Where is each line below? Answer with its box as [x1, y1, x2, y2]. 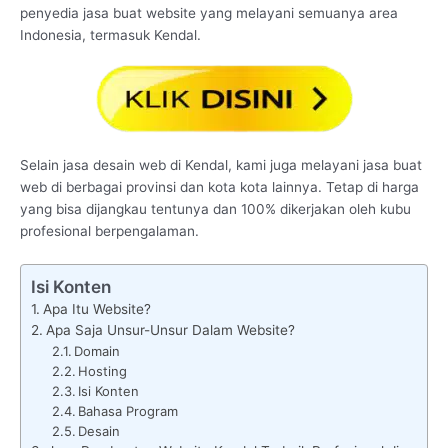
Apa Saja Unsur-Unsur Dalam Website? [45, 321, 295, 338]
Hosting [78, 362, 128, 379]
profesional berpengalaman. [20, 223, 199, 239]
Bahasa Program [78, 402, 179, 419]
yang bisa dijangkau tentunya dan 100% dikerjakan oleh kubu [20, 201, 411, 217]
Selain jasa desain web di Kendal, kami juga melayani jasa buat [20, 157, 422, 173]
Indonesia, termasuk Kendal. [20, 27, 201, 43]
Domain [74, 342, 121, 359]
